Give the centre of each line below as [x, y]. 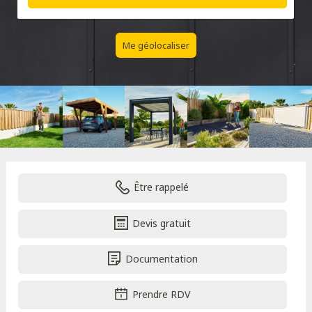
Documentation [161, 258]
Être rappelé [162, 187]
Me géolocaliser [156, 45]
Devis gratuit [161, 223]
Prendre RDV [162, 295]
